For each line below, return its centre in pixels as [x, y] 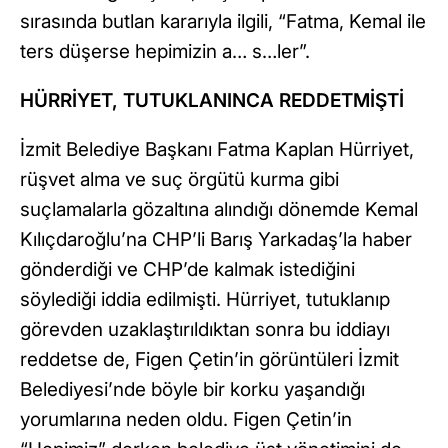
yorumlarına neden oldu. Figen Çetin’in [186, 420]
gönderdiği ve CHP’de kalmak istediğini [187, 270]
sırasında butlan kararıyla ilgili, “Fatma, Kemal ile [223, 22]
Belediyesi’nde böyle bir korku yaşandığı [192, 390]
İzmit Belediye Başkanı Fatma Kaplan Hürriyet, [217, 150]
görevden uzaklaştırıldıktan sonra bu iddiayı [205, 330]
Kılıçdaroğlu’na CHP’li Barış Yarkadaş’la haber [216, 240]
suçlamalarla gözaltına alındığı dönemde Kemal [219, 210]
